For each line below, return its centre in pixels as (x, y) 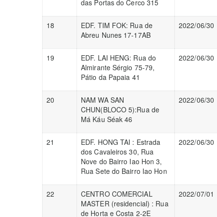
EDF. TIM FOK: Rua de (117, 25)
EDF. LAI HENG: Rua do (119, 58)
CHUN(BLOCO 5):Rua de (120, 109)
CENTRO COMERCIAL (117, 194)
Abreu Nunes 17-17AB (116, 35)
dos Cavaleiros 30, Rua (117, 152)
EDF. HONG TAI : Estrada (121, 142)
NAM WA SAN (102, 100)
